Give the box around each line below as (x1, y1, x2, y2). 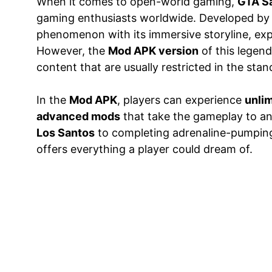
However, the (36, 44, 108, 57)
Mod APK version (108, 44, 199, 57)
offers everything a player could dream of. (36, 142, 253, 155)
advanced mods (36, 109, 120, 123)
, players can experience (117, 93, 245, 106)
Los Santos (36, 126, 95, 139)
